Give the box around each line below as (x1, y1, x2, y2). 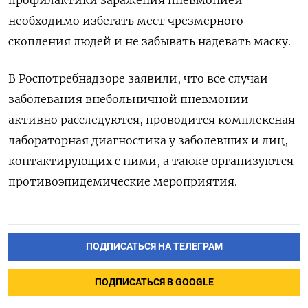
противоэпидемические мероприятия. (8, 174, 237, 188)
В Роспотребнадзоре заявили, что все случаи (8, 71, 268, 85)
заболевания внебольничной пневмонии (8, 91, 249, 106)
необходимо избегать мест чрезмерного (8, 13, 243, 27)
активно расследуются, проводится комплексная (8, 112, 295, 126)
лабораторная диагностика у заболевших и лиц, (8, 133, 288, 147)
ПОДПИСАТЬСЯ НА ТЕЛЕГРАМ (85, 240, 223, 252)
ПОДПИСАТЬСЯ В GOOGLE (94, 276, 214, 288)
